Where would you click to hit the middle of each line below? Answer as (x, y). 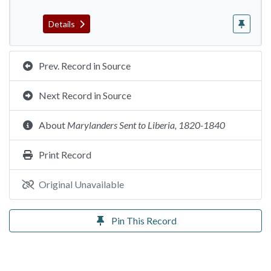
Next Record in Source (85, 95)
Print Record (65, 155)
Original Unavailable (81, 184)
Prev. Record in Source (85, 66)
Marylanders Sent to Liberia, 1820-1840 (146, 125)
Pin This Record (144, 220)
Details (63, 24)
